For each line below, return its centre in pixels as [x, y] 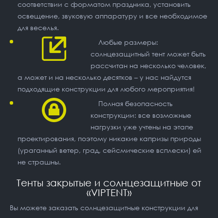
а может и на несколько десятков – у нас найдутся [104, 77]
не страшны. [39, 162]
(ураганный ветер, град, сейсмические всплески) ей [109, 150]
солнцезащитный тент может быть [148, 54]
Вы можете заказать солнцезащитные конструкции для [104, 207]
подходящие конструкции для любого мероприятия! [106, 89]
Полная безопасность [136, 103]
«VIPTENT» [109, 192]
